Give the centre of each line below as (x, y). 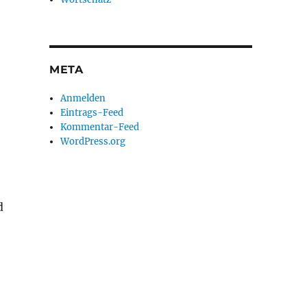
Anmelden (83, 98)
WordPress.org (93, 142)
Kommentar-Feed (100, 127)
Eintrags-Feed (92, 113)
